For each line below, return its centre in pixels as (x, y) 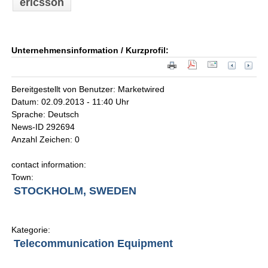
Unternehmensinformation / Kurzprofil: (90, 50)
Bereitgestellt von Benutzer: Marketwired (88, 89)
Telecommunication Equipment (94, 244)
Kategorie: (31, 230)
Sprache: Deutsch (45, 115)
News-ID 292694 (43, 127)
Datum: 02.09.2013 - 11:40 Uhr (71, 102)
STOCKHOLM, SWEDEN (75, 191)
